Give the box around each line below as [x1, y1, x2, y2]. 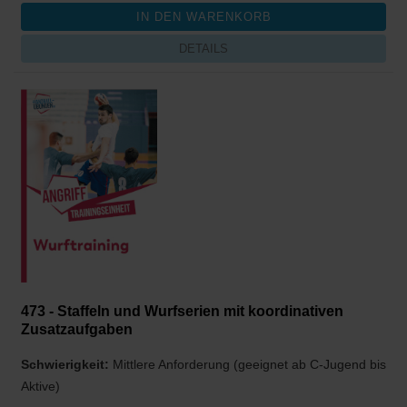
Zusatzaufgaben [21, 321, 133, 337]
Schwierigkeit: [21, 356, 113, 372]
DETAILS [179, 42, 228, 56]
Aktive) [21, 378, 60, 393]
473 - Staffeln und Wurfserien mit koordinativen [21, 303, 343, 319]
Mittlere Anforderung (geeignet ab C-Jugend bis [113, 356, 386, 372]
